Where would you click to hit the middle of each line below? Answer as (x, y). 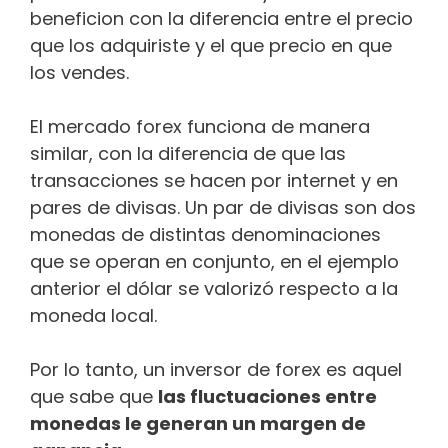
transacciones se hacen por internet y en (214, 180)
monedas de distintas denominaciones (205, 234)
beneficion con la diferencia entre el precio (221, 18)
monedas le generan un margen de (198, 423)
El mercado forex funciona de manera (200, 126)
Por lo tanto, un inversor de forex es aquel (216, 369)
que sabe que (94, 396)
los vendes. (84, 72)
